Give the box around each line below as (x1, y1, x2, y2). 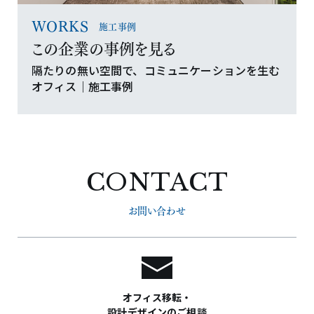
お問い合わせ (128, 202, 186, 219)
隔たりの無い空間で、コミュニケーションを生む (32, 62, 280, 79)
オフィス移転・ (122, 290, 192, 305)
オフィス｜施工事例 (32, 78, 134, 95)
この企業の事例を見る (32, 35, 176, 60)
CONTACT (86, 168, 228, 198)
